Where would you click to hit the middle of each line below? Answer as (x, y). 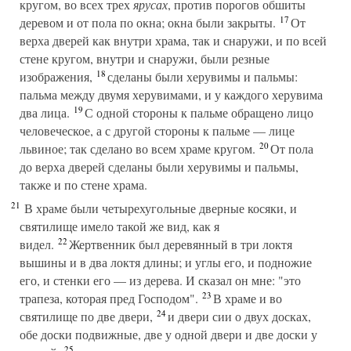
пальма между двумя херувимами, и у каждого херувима (171, 94)
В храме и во (246, 298)
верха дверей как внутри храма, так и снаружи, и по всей (173, 40)
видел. (37, 244)
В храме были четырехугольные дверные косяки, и (159, 208)
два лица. (45, 112)
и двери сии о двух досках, (237, 316)
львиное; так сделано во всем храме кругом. (138, 148)
